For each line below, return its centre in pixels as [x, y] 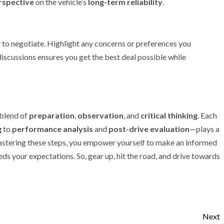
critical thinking [169, 115]
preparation [52, 115]
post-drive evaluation [149, 129]
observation [100, 115]
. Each [207, 115]
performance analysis [52, 129]
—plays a [204, 129]
